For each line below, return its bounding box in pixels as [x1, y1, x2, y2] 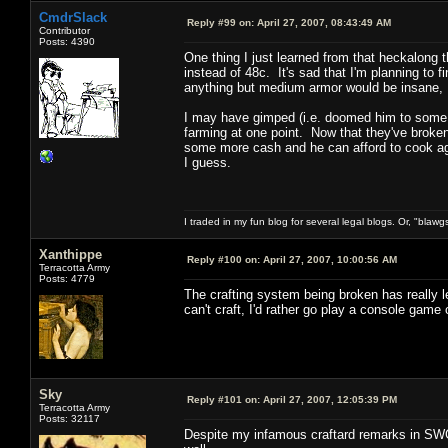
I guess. [184, 154, 231, 170]
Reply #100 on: [187, 253, 260, 265]
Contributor [39, 24, 90, 36]
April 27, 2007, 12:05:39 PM [260, 393, 397, 405]
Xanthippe [39, 246, 102, 262]
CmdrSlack [39, 9, 107, 25]
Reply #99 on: [187, 16, 254, 28]
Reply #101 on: [187, 393, 260, 405]
